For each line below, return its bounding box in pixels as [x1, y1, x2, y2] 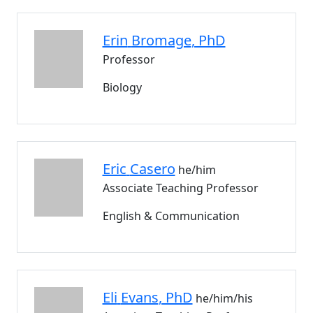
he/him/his [195, 291, 253, 306]
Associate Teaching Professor [102, 180, 259, 196]
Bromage [131, 31, 191, 50]
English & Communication [102, 208, 240, 224]
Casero [129, 159, 175, 178]
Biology [102, 80, 142, 95]
